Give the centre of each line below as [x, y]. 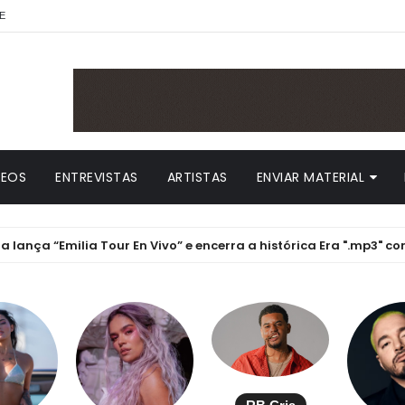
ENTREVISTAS [97, 177]
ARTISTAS [197, 177]
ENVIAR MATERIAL [310, 177]
